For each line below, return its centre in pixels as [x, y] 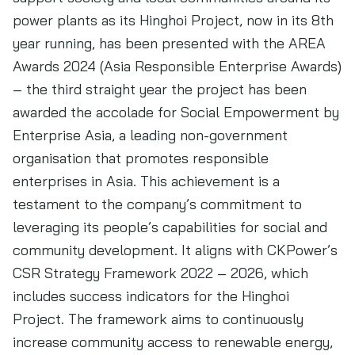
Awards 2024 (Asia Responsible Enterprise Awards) [177, 66]
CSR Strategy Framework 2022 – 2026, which [160, 273]
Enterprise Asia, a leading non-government [150, 135]
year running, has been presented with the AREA [169, 43]
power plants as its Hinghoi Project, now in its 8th [173, 20]
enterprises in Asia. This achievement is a [146, 181]
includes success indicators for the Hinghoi [151, 296]
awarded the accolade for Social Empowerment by [176, 112]
